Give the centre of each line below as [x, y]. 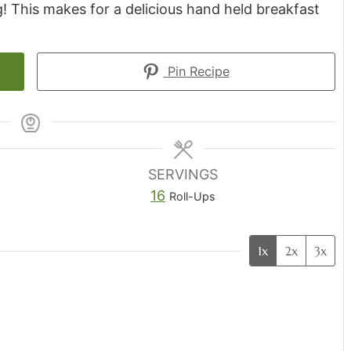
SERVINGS [183, 175]
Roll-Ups [192, 197]
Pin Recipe [196, 72]
